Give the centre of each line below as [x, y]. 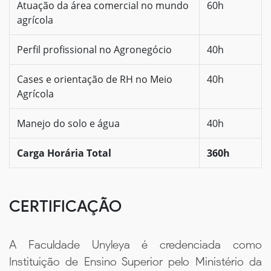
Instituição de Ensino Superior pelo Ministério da [135, 261]
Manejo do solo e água [68, 123]
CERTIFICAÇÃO [65, 206]
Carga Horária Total [64, 153]
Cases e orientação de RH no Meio [95, 79]
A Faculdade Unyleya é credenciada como [135, 244]
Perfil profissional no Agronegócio [94, 49]
